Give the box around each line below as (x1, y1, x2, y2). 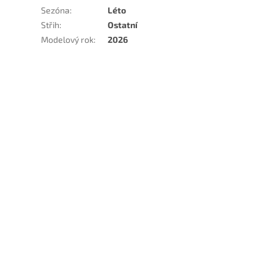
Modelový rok (41, 34, 94, 45)
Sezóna (41, 5, 70, 16)
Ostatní (108, 20, 138, 31)
